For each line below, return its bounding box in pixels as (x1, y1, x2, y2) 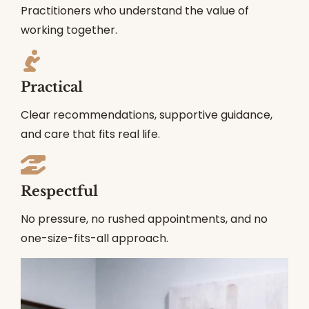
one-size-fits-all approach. (21, 230, 168, 247)
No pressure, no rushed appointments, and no (21, 211, 268, 228)
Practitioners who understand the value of (21, 3, 249, 19)
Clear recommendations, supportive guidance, (21, 107, 272, 123)
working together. (21, 22, 117, 39)
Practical (21, 79, 83, 96)
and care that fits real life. (21, 126, 160, 143)
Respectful (21, 183, 98, 200)
